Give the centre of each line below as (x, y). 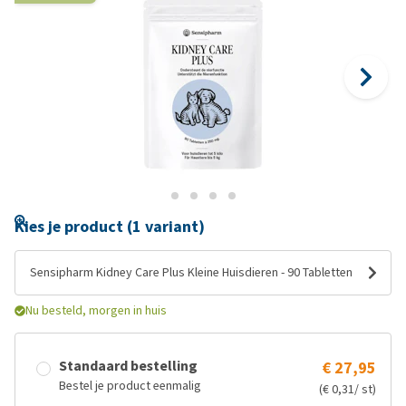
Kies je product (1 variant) (110, 227)
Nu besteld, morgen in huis (96, 310)
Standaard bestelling (128, 366)
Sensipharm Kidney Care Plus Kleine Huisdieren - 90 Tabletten (191, 272)
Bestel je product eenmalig (130, 386)
